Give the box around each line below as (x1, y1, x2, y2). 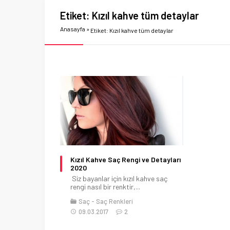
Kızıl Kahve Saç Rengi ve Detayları (70, 155, 181, 164)
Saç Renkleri (96, 197, 133, 205)
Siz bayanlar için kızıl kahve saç (70, 174, 167, 183)
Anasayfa (60, 25, 85, 32)
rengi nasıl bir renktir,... (70, 182, 140, 191)
